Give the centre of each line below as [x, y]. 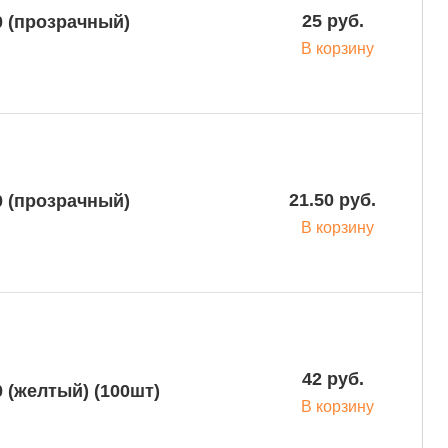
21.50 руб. [332, 200]
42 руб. [332, 379]
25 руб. [332, 21]
